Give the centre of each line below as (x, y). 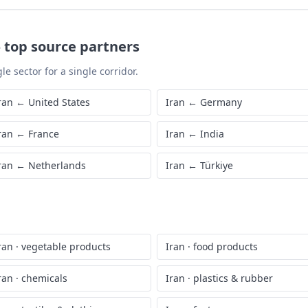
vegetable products (66, 246)
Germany (221, 102)
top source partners (72, 46)
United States (59, 102)
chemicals (44, 278)
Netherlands (57, 165)
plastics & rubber (233, 278)
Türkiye (217, 165)
